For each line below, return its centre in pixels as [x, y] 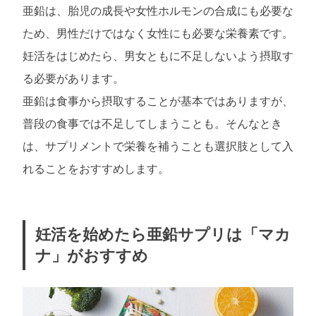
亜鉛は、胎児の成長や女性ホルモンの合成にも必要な [158, 11]
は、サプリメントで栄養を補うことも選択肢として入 [158, 147]
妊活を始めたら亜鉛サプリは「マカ [163, 234]
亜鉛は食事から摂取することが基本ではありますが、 [158, 102]
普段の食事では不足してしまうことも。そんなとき [152, 124]
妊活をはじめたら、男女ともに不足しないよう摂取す [158, 56]
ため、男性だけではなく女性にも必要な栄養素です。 [158, 34]
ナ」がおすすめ [91, 255]
